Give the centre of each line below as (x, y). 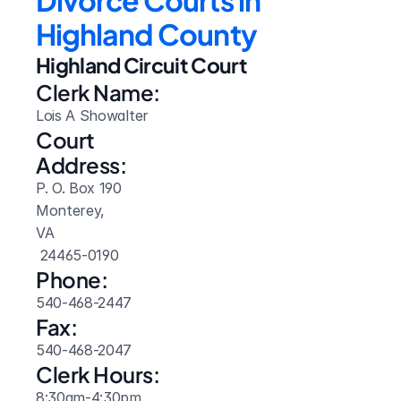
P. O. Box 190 (79, 188)
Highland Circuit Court (141, 65)
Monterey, (73, 210)
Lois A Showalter (92, 115)
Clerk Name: (98, 92)
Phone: (72, 279)
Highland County (146, 34)
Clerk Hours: (98, 374)
